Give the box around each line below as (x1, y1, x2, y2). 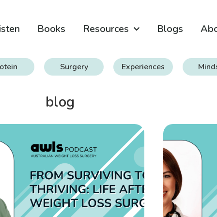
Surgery (60, 62, 88, 72)
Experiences (122, 62, 165, 72)
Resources (83, 22, 129, 35)
